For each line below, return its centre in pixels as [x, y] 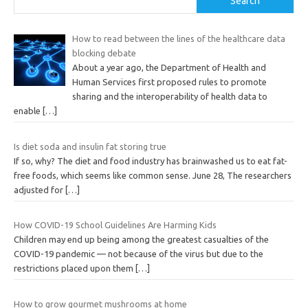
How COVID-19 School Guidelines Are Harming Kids [115, 225]
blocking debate [104, 53]
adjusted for [40, 189]
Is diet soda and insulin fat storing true [90, 146]
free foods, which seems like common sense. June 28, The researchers [153, 175]
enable [28, 111]
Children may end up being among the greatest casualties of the [141, 240]
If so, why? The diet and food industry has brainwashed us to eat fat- [151, 161]
